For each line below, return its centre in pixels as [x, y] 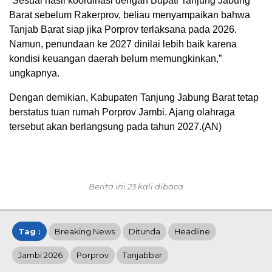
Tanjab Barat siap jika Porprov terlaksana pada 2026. [123, 29]
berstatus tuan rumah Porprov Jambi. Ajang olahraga [122, 112]
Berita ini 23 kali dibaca [136, 186]
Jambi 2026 [40, 255]
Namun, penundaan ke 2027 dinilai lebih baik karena [123, 44]
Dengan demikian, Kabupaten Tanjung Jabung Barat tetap [134, 97]
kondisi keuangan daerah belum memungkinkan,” [115, 58]
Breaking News [85, 231]
